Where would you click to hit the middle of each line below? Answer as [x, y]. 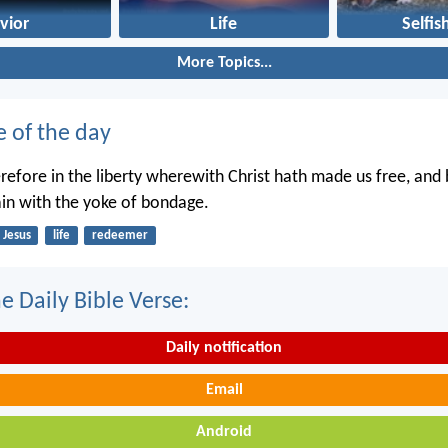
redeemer [119, 235]
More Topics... [224, 63]
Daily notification [224, 348]
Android [224, 431]
